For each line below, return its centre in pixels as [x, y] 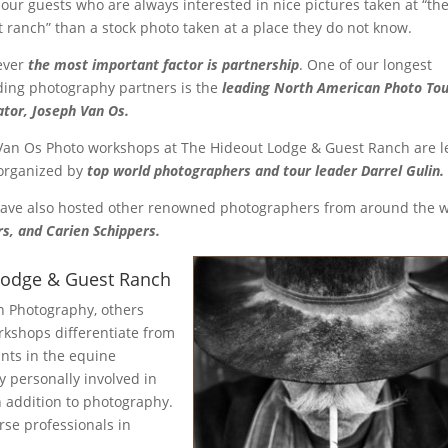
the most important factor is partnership [164, 64]
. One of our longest [366, 64]
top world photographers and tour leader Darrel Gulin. [266, 170]
